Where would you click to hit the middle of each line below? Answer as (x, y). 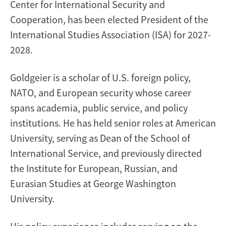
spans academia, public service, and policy (99, 107)
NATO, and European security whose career (101, 92)
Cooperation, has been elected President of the (109, 19)
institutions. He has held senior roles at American (113, 123)
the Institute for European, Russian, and (94, 168)
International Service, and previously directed (106, 153)
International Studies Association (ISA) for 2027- (110, 34)
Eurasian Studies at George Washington (93, 183)
